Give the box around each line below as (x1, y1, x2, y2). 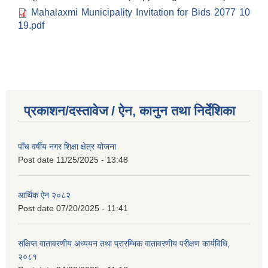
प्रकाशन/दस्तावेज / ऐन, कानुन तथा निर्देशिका (24, 103, 235, 119)
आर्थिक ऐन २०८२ (18, 190, 71, 200)
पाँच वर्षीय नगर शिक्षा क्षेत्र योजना (18, 142, 116, 152)
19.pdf (18, 20, 44, 31)
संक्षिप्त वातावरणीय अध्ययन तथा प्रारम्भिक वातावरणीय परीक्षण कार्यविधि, (18, 239, 230, 249)
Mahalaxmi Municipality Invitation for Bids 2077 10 (31, 7, 251, 18)
